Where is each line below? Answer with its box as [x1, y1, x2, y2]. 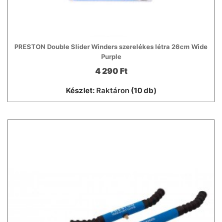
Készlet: [65, 86, 96, 96]
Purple [101, 53, 121, 61]
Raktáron [96, 86, 129, 96]
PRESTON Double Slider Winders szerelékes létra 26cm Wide [14, 43, 208, 51]
